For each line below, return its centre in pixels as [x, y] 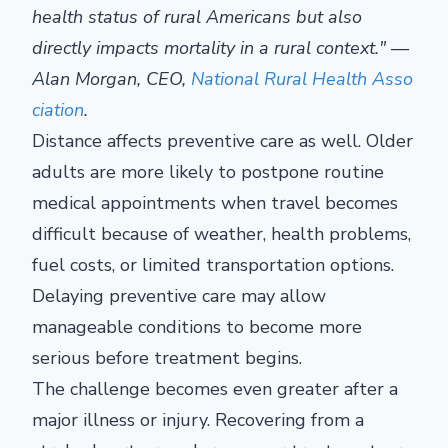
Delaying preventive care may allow [179, 296]
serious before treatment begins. [167, 358]
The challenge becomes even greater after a [215, 389]
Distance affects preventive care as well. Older [222, 141]
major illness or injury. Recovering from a [198, 420]
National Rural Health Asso [302, 79]
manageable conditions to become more [197, 327]
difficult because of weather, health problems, [221, 234]
